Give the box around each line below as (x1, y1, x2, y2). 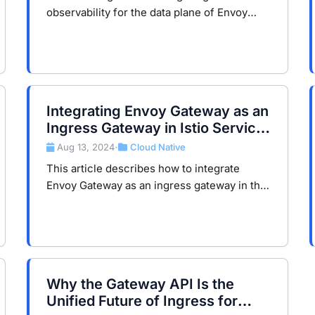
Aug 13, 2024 (57, 141, 115, 153)
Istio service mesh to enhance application (46, 195, 255, 210)
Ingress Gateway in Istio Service (46, 120, 264, 136)
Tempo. (46, 39, 84, 53)
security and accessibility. (46, 212, 176, 226)
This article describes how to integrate (46, 162, 240, 176)
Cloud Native (130, 141, 186, 153)
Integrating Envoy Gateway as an (46, 103, 269, 120)
